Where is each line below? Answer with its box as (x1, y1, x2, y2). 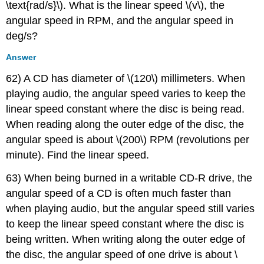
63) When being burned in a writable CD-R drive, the (6, 171, 253, 184)
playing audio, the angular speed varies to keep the (6, 88, 246, 100)
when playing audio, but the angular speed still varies (6, 202, 255, 214)
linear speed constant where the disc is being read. (6, 103, 245, 115)
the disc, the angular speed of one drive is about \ (6, 248, 238, 260)
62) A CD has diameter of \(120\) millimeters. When (6, 72, 246, 85)
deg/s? (6, 30, 38, 42)
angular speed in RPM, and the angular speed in (6, 15, 234, 27)
